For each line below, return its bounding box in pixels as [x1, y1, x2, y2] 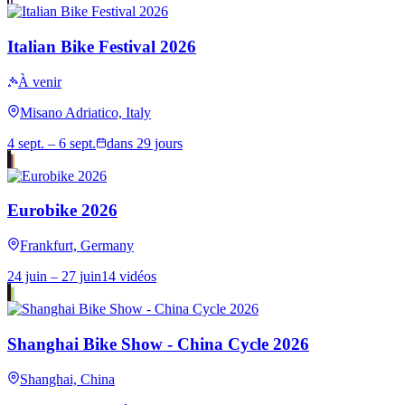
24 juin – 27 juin [7, 268, 101, 285]
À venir [18, 73, 61, 89]
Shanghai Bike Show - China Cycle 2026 [7, 334, 309, 353]
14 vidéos [101, 268, 156, 285]
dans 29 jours [107, 135, 183, 151]
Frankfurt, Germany [20, 238, 134, 254]
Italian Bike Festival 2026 [7, 36, 196, 56]
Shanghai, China [20, 371, 115, 387]
